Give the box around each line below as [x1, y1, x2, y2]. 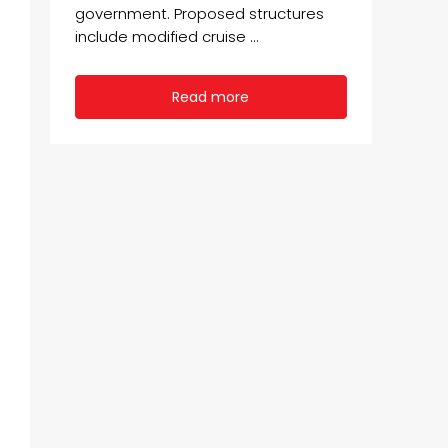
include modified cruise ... [75, 26, 259, 48]
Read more [172, 87, 250, 108]
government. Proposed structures [75, 3, 324, 25]
